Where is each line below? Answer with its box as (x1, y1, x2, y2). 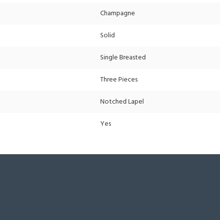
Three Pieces (100, 75, 137, 85)
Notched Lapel (100, 97, 144, 107)
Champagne (100, 8, 135, 19)
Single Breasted (100, 53, 146, 63)
